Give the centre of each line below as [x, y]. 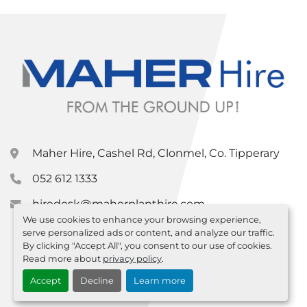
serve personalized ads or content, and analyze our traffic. [148, 232]
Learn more [159, 281]
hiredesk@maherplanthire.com [119, 204]
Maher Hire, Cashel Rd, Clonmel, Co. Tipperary [156, 153]
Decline [97, 281]
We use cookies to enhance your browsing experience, [142, 219]
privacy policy [132, 258]
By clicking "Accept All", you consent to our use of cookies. [147, 245]
